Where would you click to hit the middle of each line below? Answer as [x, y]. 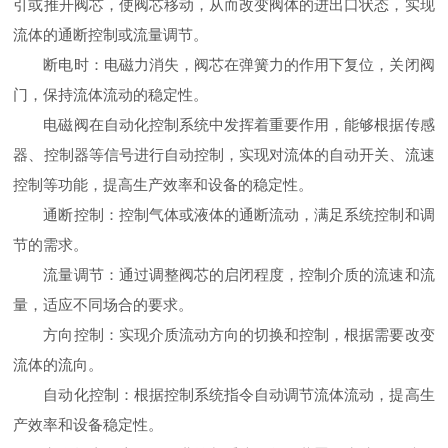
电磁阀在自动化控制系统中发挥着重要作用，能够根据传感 [239, 125]
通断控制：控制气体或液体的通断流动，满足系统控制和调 [239, 215]
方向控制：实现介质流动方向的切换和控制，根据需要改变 [239, 335]
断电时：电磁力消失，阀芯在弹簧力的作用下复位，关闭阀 [239, 65]
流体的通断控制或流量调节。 [111, 35]
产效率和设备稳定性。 [88, 425]
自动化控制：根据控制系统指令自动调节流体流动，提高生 [239, 395]
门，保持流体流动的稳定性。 [111, 95]
